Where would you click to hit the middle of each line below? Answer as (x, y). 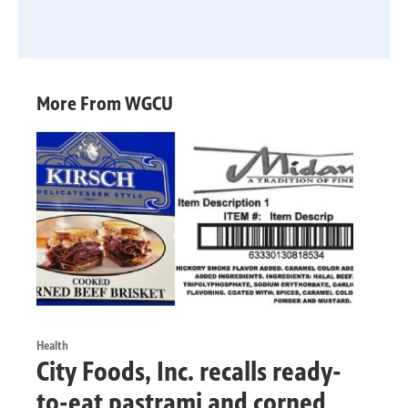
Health (52, 345)
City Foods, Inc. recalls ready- (189, 371)
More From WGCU (105, 103)
